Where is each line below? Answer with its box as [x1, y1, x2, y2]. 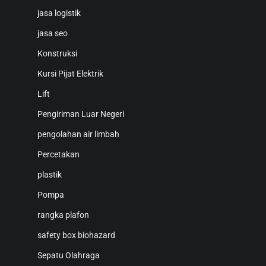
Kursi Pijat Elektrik [37, 69, 103, 79]
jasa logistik [37, 8, 81, 18]
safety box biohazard [37, 230, 115, 240]
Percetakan [37, 150, 80, 160]
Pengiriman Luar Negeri [37, 109, 124, 119]
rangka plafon [37, 210, 89, 220]
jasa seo [37, 28, 68, 39]
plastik [37, 170, 62, 180]
